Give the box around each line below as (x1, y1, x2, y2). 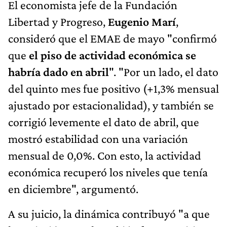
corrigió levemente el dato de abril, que (8, 115, 199, 129)
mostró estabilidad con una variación (8, 131, 188, 145)
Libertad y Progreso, (8, 14, 108, 28)
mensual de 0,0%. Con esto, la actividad (8, 148, 201, 162)
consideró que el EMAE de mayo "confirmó (8, 31, 217, 45)
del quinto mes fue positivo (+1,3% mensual (8, 81, 219, 95)
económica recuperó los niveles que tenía (8, 165, 208, 179)
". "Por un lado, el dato (109, 64, 218, 79)
